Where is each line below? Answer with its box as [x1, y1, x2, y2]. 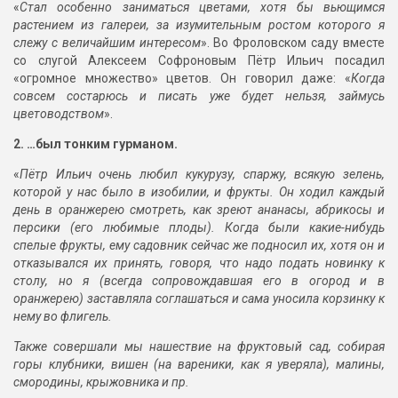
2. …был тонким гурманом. [13, 137, 178, 152]
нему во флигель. [13, 309, 112, 324]
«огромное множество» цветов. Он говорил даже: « [13, 71, 351, 86]
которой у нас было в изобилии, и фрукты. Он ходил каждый [13, 185, 385, 200]
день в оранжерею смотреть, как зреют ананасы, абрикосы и [13, 203, 385, 218]
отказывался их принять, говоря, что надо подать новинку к [13, 256, 385, 271]
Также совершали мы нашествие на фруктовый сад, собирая [13, 339, 385, 354]
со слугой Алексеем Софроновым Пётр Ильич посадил [13, 53, 385, 68]
